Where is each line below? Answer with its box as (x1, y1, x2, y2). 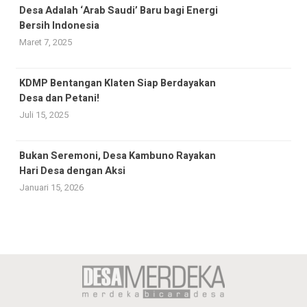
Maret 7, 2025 (19, 35, 72, 49)
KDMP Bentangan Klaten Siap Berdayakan (19, 75, 216, 90)
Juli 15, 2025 (19, 108, 69, 121)
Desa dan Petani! (19, 90, 99, 106)
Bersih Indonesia (19, 18, 99, 33)
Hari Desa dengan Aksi (19, 163, 125, 178)
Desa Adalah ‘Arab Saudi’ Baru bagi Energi (19, 3, 218, 18)
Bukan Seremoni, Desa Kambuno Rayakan (19, 148, 216, 163)
